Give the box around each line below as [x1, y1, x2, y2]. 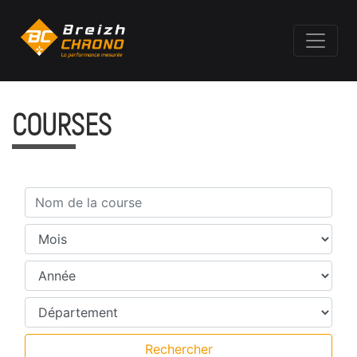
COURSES [12, 107, 112, 144]
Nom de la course [24, 187, 131, 204]
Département [24, 297, 104, 314]
